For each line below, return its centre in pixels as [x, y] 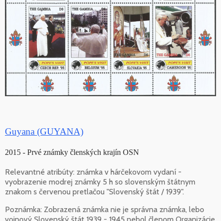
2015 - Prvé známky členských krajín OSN [72, 152]
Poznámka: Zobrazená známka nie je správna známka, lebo [105, 210]
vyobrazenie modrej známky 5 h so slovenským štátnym [100, 182]
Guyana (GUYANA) [44, 132]
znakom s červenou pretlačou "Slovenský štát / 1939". [94, 192]
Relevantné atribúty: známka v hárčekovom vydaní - [93, 172]
